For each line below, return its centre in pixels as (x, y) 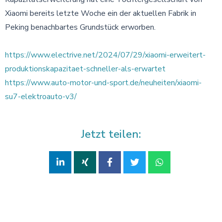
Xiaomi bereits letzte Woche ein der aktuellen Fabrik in (101, 13)
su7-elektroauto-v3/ (41, 96)
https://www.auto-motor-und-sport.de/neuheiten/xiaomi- (103, 83)
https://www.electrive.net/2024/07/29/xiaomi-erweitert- (105, 55)
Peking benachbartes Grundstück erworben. (80, 27)
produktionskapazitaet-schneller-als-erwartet (85, 69)
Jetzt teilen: (111, 134)
